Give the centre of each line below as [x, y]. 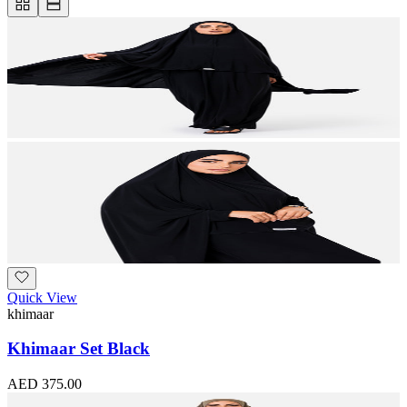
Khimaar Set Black [79, 349]
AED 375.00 [45, 383]
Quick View [42, 297]
